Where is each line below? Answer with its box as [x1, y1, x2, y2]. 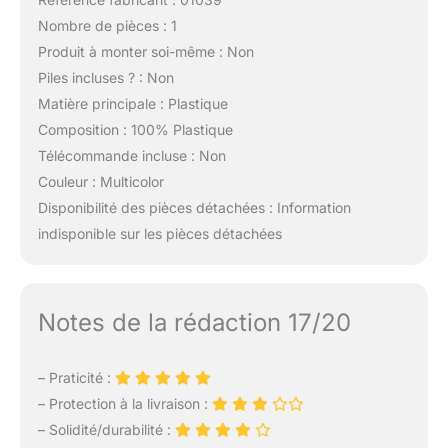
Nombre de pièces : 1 [37, 17, 177, 35]
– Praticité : [37, 368, 115, 386]
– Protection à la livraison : [37, 394, 212, 412]
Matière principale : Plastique [37, 95, 228, 113]
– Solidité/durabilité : [37, 420, 175, 438]
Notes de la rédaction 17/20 [37, 307, 351, 337]
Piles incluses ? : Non [37, 69, 174, 87]
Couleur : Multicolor [37, 173, 164, 191]
